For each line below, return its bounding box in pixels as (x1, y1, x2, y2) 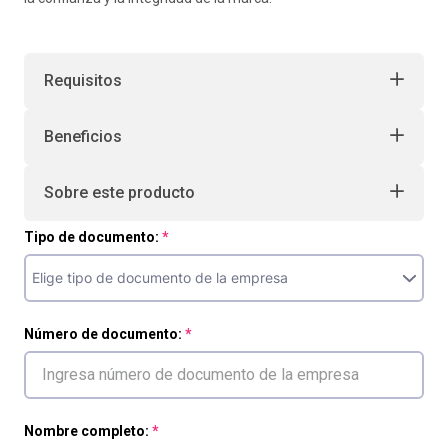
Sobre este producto (44, 183, 195, 202)
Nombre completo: (24, 423, 149, 439)
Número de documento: (24, 326, 182, 342)
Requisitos (44, 71, 122, 90)
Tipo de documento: (24, 229, 159, 245)
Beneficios (44, 127, 122, 146)
